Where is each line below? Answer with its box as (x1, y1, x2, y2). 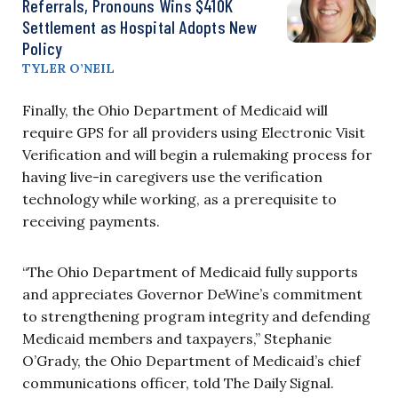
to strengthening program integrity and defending (22, 306, 370, 325)
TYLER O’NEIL (22, 60, 115, 76)
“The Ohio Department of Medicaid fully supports (22, 262, 358, 281)
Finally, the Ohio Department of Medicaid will (22, 100, 328, 119)
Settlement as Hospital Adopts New (22, 15, 258, 37)
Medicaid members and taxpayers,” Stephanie (22, 329, 331, 347)
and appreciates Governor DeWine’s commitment (22, 284, 362, 303)
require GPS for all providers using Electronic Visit (22, 123, 365, 141)
